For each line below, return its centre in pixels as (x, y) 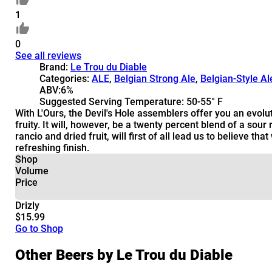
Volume (32, 171)
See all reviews (48, 55)
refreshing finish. (52, 148)
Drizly (27, 205)
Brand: (55, 67)
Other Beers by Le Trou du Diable (124, 255)
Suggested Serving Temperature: (113, 101)
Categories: (66, 78)
